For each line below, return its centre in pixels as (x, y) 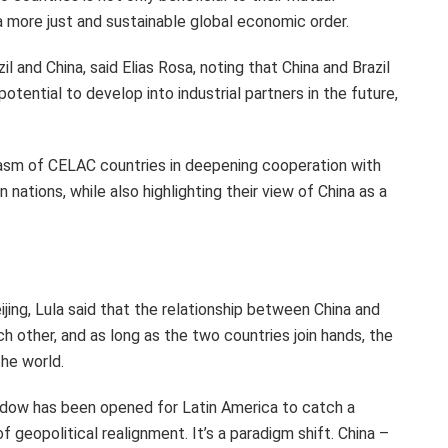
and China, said (67, 67)
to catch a (316, 407)
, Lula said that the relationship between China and (204, 309)
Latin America (230, 407)
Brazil (371, 67)
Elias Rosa (157, 67)
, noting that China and (272, 67)
